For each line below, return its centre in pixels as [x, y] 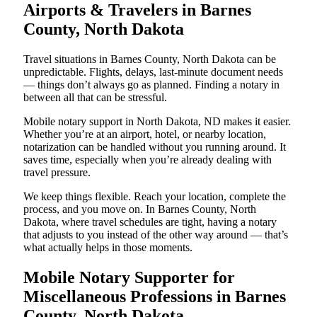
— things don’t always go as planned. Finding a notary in [151, 85]
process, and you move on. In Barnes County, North [140, 209]
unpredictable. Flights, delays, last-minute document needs [153, 72]
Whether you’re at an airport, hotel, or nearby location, [145, 134]
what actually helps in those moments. [108, 247]
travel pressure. [57, 172]
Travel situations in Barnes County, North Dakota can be [150, 59]
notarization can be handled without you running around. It [155, 147]
